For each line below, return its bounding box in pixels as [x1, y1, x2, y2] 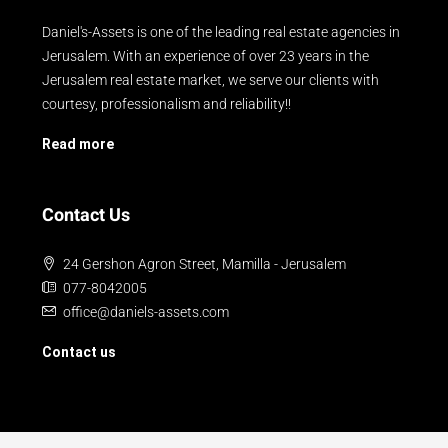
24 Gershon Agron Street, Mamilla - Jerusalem [63, 256, 346, 272]
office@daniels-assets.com [63, 304, 229, 320]
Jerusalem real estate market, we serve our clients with [42, 72, 379, 88]
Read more [42, 136, 114, 152]
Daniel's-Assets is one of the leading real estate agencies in [42, 24, 400, 40]
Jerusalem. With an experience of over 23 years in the [42, 48, 369, 64]
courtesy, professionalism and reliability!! [42, 96, 291, 112]
